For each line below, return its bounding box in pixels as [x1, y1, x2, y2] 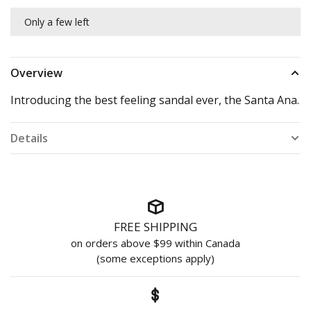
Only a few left [24, 15, 90, 28]
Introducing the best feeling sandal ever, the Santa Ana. [10, 92, 299, 108]
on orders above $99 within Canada [71, 235, 240, 250]
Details [10, 130, 48, 146]
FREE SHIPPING [114, 218, 197, 235]
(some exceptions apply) [96, 251, 215, 265]
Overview [10, 65, 62, 81]
